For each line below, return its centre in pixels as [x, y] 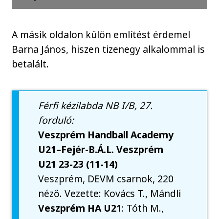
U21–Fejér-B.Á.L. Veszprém [101, 150]
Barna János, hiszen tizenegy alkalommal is [109, 49]
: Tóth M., [143, 208]
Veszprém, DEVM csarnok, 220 [106, 179]
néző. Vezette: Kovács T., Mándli [110, 194]
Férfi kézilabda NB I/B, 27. [96, 106]
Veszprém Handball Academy [106, 135]
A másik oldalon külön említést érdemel [101, 35]
